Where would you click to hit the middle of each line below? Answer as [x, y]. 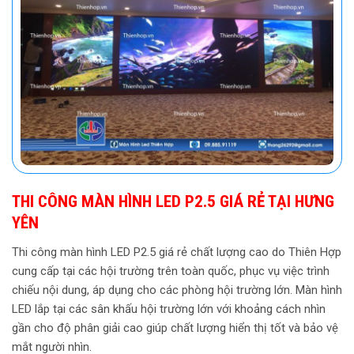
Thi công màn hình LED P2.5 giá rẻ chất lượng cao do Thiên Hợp [177, 252]
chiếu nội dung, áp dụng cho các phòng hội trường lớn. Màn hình [177, 290]
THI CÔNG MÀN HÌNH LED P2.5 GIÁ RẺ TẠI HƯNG [173, 202]
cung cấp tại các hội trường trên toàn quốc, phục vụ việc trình [171, 271]
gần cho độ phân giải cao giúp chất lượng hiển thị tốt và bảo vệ [175, 328]
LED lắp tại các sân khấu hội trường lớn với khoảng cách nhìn [169, 309]
